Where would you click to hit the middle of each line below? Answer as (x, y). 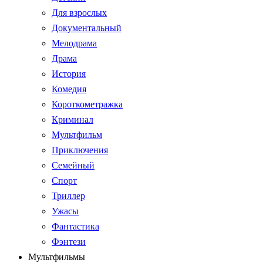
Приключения (80, 150)
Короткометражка (87, 104)
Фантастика (75, 226)
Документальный (87, 28)
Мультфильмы (57, 257)
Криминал (73, 119)
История (69, 74)
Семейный (73, 165)
